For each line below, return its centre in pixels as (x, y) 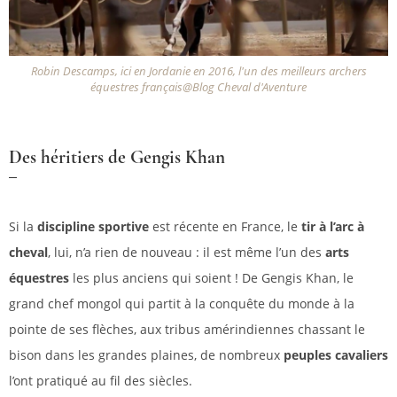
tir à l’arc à (333, 227)
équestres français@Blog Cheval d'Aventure (198, 88)
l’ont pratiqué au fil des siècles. (101, 381)
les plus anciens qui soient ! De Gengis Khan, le (211, 278)
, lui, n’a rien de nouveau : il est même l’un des (187, 253)
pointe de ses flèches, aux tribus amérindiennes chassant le (187, 330)
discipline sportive (93, 227)
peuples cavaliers (336, 355)
